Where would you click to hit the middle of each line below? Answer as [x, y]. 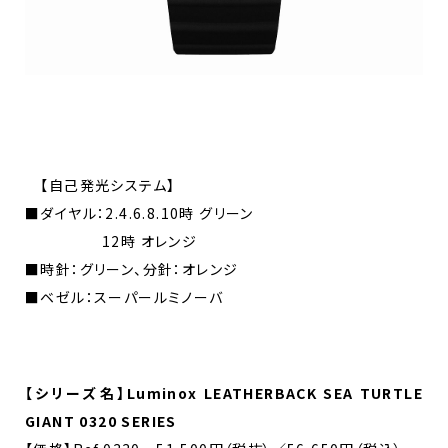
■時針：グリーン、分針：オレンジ [132, 269]
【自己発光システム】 [100, 185]
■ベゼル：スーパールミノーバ [124, 297]
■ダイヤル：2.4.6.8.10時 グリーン [139, 213]
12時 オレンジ [111, 241]
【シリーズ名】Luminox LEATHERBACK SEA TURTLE [224, 393]
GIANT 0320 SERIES [101, 421]
